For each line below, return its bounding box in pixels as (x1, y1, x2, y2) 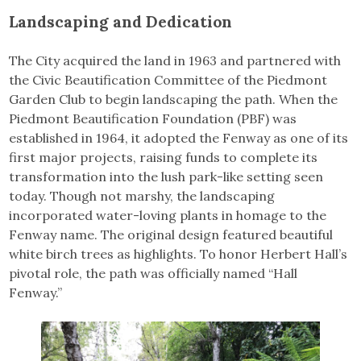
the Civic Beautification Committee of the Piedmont (9, 71, 328, 88)
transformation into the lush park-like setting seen (9, 168, 324, 185)
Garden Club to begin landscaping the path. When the (9, 90, 338, 107)
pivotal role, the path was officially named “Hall (9, 264, 298, 281)
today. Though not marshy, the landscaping (9, 187, 276, 204)
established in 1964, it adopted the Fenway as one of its (9, 129, 349, 146)
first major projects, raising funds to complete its (9, 148, 318, 165)
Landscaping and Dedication (9, 10, 233, 31)
